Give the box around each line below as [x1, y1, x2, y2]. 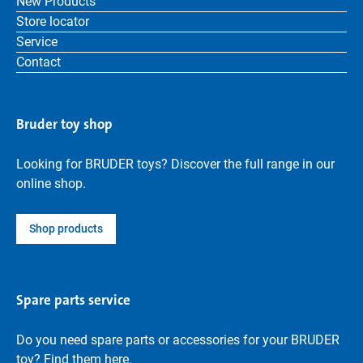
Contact [16, 54, 61, 70]
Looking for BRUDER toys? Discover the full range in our [16, 156, 335, 172]
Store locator [16, 14, 89, 29]
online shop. [16, 176, 86, 191]
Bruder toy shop [16, 115, 113, 133]
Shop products [29, 222, 103, 235]
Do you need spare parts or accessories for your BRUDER [16, 332, 340, 348]
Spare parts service [16, 291, 130, 309]
